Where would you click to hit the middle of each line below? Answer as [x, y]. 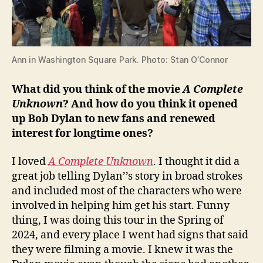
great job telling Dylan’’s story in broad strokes [127, 176]
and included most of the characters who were [127, 191]
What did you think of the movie [97, 90]
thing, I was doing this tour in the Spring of [118, 220]
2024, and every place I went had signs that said [130, 235]
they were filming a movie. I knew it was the [122, 249]
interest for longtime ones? [82, 134]
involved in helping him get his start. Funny [121, 205]
